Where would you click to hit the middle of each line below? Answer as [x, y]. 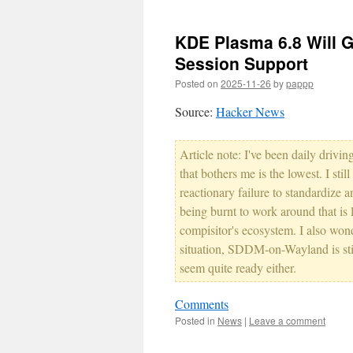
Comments [202, 304]
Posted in [195, 320]
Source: [195, 111]
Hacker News [250, 111]
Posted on [197, 83]
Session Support [242, 63]
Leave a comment [287, 320]
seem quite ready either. [238, 268]
